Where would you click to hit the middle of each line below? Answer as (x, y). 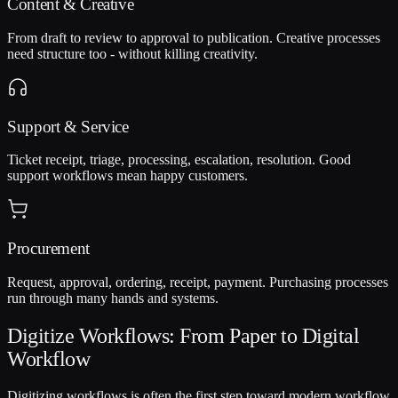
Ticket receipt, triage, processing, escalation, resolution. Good (179, 160)
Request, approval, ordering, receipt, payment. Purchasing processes (198, 282)
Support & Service (68, 126)
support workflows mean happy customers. (127, 176)
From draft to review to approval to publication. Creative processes (194, 37)
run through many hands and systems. (113, 298)
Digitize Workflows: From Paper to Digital (183, 335)
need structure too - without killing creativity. (132, 53)
